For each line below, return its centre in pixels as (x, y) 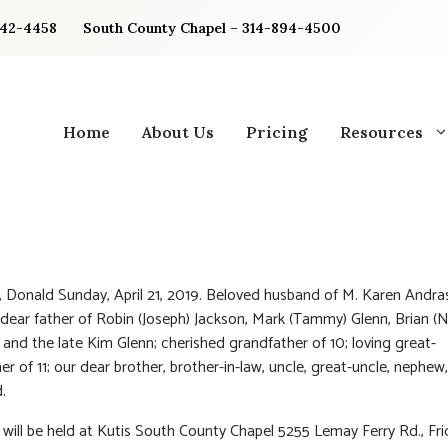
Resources (381, 131)
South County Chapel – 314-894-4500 (212, 28)
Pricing (277, 131)
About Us (178, 131)
